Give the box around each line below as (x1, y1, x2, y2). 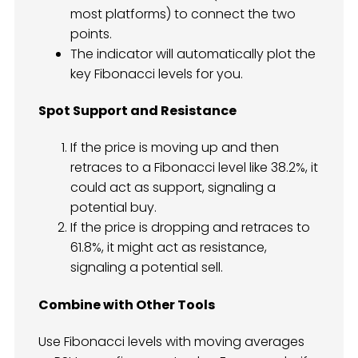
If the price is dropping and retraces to (70, 218, 310, 237)
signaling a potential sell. (70, 258, 223, 277)
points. (70, 24, 112, 43)
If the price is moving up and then (70, 138, 279, 157)
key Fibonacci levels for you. (70, 64, 243, 83)
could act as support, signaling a (70, 178, 276, 197)
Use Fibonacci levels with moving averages (38, 332, 304, 351)
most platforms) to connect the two (70, 4, 296, 23)
